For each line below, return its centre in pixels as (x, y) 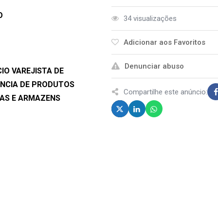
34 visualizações (150, 18)
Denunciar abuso (154, 66)
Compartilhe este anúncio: (165, 92)
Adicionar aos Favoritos (164, 42)
